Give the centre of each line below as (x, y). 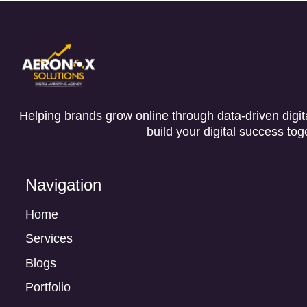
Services (49, 239)
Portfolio (48, 287)
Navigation (63, 184)
